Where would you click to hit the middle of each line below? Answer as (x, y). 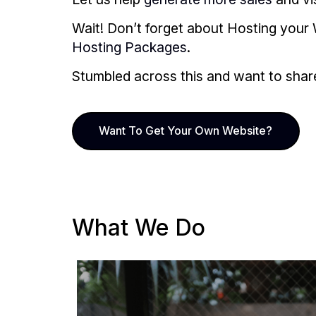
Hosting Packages (129, 48)
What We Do (139, 228)
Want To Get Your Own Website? (186, 131)
